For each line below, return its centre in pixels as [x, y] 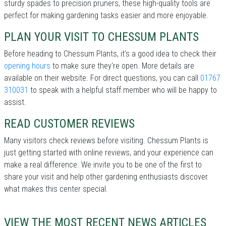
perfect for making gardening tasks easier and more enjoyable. [106, 16]
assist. [15, 102]
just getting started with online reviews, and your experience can [109, 153]
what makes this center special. [56, 189]
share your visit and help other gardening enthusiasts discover [106, 177]
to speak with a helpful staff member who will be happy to [123, 90]
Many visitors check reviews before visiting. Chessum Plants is [106, 141]
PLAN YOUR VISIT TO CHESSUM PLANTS [101, 37]
